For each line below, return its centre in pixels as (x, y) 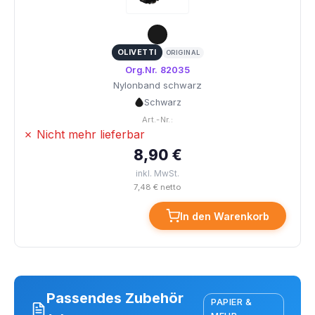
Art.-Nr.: (157, 120)
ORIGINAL (183, 52)
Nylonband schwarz (157, 85)
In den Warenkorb (225, 216)
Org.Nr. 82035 (157, 70)
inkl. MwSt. (157, 173)
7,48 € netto (157, 187)
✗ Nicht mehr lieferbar (84, 134)
